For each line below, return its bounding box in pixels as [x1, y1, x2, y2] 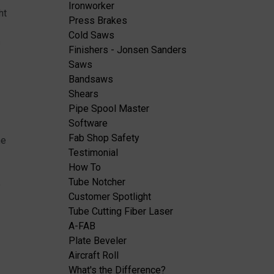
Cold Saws [68, 29, 114, 42]
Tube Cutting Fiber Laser [68, 206, 173, 218]
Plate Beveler [68, 235, 127, 247]
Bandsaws [68, 73, 113, 86]
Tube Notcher [68, 176, 125, 188]
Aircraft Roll [68, 250, 119, 262]
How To [68, 161, 101, 174]
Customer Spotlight [68, 191, 151, 203]
